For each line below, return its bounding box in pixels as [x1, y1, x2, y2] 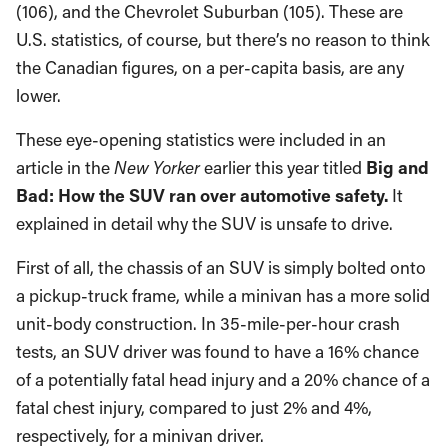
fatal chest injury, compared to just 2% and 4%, [16, 396, 372, 419]
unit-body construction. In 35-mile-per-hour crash [16, 312, 400, 335]
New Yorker [114, 156, 204, 179]
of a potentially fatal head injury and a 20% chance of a [16, 368, 430, 391]
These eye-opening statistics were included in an [16, 128, 386, 151]
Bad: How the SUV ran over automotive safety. [16, 184, 392, 207]
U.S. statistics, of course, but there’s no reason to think [16, 28, 430, 51]
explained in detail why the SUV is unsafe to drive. [16, 212, 393, 235]
